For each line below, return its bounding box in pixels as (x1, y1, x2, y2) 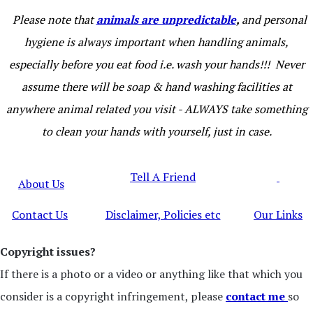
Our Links (254, 207, 303, 222)
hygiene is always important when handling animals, (24, 34, 289, 50)
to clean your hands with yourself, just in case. (41, 124, 272, 139)
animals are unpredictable (96, 12, 236, 27)
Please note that (9, 12, 96, 27)
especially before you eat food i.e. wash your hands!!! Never (8, 57, 305, 72)
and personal (241, 12, 307, 27)
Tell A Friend (130, 169, 196, 184)
